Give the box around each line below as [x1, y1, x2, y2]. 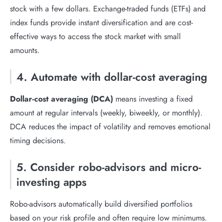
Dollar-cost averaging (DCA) [10, 93, 113, 105]
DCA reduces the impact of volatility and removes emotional [10, 120, 211, 132]
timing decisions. [10, 134, 66, 146]
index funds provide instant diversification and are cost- [10, 16, 193, 28]
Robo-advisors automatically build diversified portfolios [10, 198, 192, 210]
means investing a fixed [113, 93, 193, 105]
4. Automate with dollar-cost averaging [16, 68, 207, 85]
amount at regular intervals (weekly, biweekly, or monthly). [10, 107, 203, 118]
